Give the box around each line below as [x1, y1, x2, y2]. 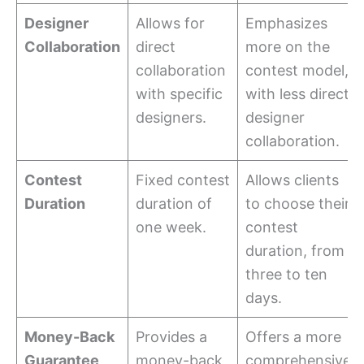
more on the [245, 38, 330, 56]
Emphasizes [245, 15, 327, 32]
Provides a [136, 328, 207, 346]
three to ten [245, 266, 327, 284]
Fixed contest [136, 171, 230, 189]
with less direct [245, 85, 349, 103]
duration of [136, 195, 212, 213]
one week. [136, 219, 206, 236]
